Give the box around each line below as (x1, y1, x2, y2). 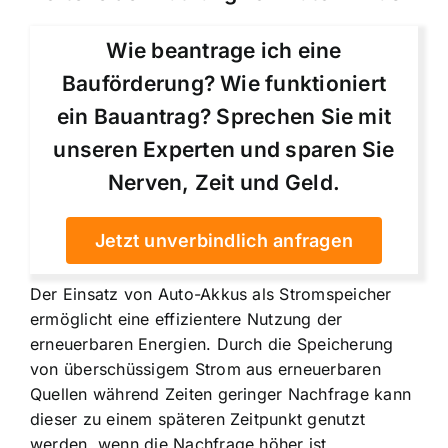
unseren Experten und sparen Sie (53, 136, 395, 162)
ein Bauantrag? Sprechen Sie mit (56, 103, 392, 129)
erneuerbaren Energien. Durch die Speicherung (30, 333, 394, 354)
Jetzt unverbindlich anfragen (94, 229, 354, 251)
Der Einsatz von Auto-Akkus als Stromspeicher (30, 283, 392, 304)
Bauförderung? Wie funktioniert (61, 70, 387, 96)
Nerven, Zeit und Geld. (107, 169, 341, 195)
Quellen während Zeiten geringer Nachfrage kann (30, 383, 412, 404)
